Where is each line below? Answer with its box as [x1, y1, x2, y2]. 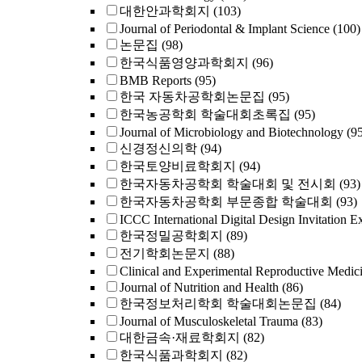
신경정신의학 [120, 141, 197, 155]
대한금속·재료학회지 [120, 330, 240, 344]
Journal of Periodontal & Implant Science [120, 22, 330, 36]
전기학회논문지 [120, 246, 210, 260]
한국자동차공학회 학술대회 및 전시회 [120, 177, 336, 191]
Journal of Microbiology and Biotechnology [120, 125, 343, 139]
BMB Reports [120, 74, 192, 87]
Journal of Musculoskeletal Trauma [120, 314, 298, 328]
